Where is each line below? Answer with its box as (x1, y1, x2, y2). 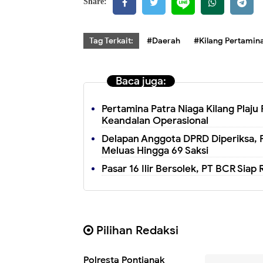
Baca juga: (116, 75, 166, 87)
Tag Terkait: (89, 36, 133, 46)
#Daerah (147, 36, 180, 46)
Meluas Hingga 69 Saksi (102, 144, 208, 157)
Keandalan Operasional (102, 114, 208, 127)
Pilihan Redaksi (93, 222, 178, 238)
